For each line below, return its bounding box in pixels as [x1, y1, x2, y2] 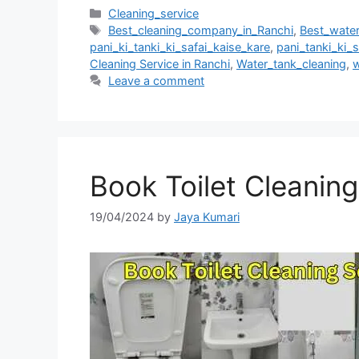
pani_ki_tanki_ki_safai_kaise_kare [90, 40, 270, 54]
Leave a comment [108, 74, 205, 88]
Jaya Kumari [174, 210, 240, 224]
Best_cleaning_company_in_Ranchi [108, 23, 294, 38]
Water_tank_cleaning [236, 57, 346, 71]
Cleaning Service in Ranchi [90, 57, 230, 71]
